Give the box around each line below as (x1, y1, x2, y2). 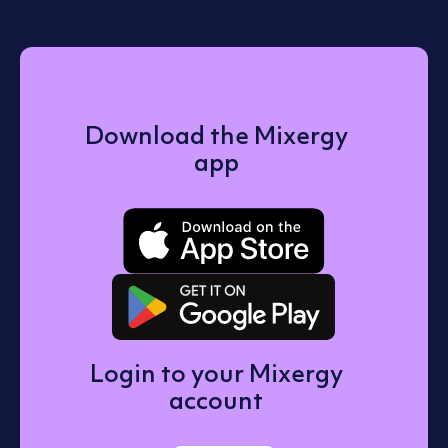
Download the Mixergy (84, 119, 348, 152)
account (169, 383, 263, 416)
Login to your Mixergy (89, 356, 343, 389)
